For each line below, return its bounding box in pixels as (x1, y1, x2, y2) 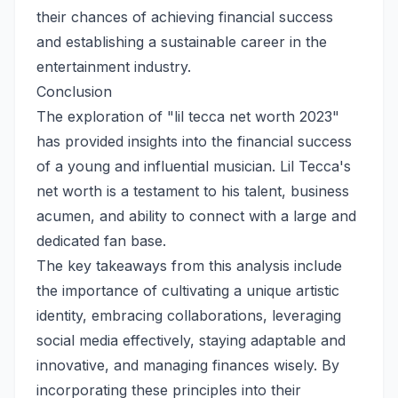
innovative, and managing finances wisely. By (36, 356, 339, 375)
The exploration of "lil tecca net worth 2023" (36, 107, 339, 126)
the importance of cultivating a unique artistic (36, 282, 339, 300)
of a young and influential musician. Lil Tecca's (36, 157, 351, 176)
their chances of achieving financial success (36, 8, 333, 27)
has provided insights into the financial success (36, 132, 352, 151)
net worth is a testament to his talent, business (36, 182, 349, 201)
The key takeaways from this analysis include (36, 257, 342, 275)
